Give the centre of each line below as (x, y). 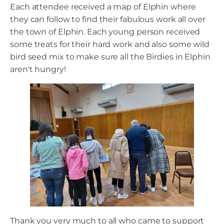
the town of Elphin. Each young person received (105, 32)
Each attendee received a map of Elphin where (103, 7)
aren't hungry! (38, 69)
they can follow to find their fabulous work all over (108, 19)
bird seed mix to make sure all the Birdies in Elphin (110, 57)
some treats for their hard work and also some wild (110, 44)
